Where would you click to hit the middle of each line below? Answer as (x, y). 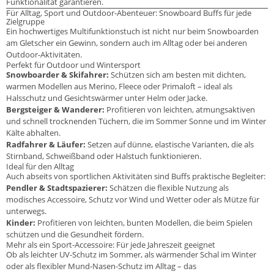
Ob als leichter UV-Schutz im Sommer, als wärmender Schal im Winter (131, 255)
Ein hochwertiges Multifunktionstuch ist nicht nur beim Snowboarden (132, 31)
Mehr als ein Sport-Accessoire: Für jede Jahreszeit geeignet (111, 245)
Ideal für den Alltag (40, 167)
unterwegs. (26, 211)
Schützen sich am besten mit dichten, (177, 75)
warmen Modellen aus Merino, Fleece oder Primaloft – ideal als (119, 87)
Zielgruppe (25, 22)
